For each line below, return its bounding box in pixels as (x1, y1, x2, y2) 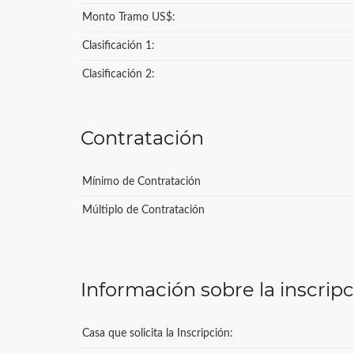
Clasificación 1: (82, 40, 155, 51)
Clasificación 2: (82, 69, 155, 80)
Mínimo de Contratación (82, 176, 201, 187)
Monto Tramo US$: (82, 12, 175, 23)
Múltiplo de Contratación (82, 205, 205, 216)
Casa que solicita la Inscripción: (82, 328, 233, 339)
